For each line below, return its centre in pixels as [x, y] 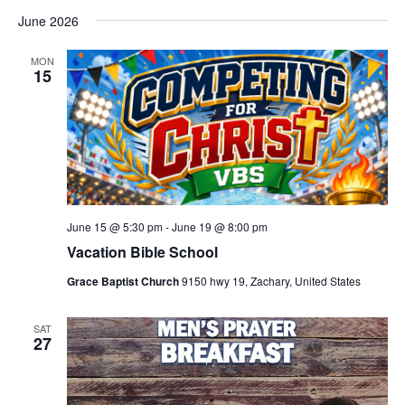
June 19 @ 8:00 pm [219, 226]
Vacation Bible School [142, 251]
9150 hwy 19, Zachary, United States [271, 280]
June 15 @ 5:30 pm [114, 226]
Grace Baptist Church [124, 281]
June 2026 [48, 20]
